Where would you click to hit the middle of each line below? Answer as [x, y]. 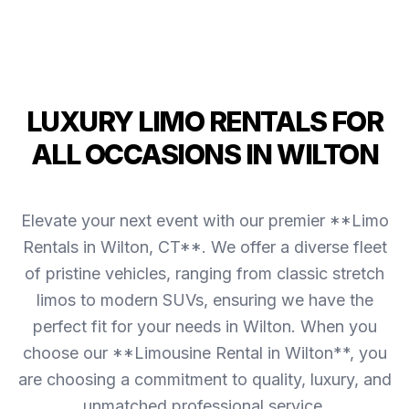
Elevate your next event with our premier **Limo [204, 220]
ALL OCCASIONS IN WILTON [204, 154]
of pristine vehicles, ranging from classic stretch [204, 273]
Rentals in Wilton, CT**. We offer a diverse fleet [204, 246]
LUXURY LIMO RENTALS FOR [204, 121]
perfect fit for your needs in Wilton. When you [204, 326]
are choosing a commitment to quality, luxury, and [204, 379]
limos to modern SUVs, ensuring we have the [204, 299]
